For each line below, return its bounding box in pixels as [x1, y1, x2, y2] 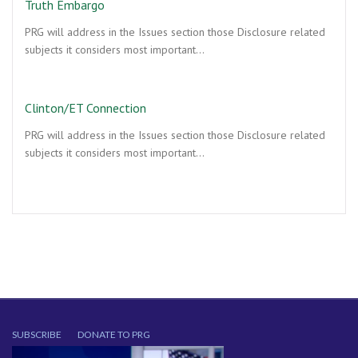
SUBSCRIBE [12, 328, 62, 340]
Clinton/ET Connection [25, 100, 146, 116]
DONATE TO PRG [78, 328, 150, 340]
